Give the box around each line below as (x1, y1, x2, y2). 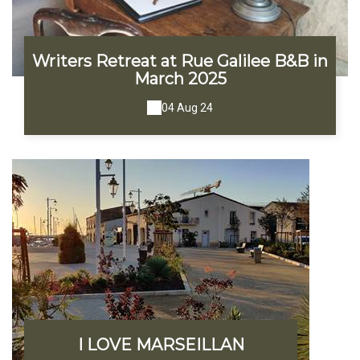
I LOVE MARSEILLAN (77, 335, 244, 355)
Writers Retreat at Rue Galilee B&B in (32, 51, 328, 72)
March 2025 (133, 69, 227, 89)
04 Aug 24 (162, 101, 213, 115)
